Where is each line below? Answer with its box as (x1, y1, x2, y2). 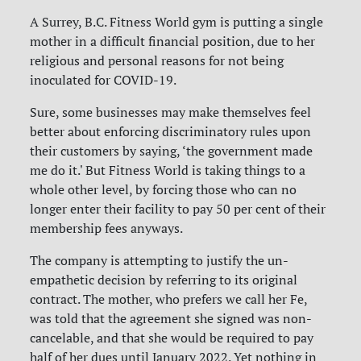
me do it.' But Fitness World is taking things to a (30, 162, 306, 179)
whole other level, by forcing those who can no (30, 181, 297, 198)
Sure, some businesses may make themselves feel (30, 104, 312, 121)
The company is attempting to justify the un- (30, 252, 289, 269)
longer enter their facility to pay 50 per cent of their (30, 201, 326, 218)
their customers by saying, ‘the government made (30, 143, 313, 160)
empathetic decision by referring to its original (30, 272, 298, 288)
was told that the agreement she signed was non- (30, 310, 313, 327)
